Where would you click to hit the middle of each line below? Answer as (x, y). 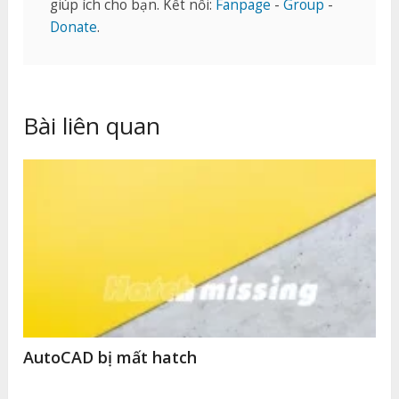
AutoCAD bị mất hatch (110, 357)
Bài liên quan (92, 125)
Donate (74, 27)
